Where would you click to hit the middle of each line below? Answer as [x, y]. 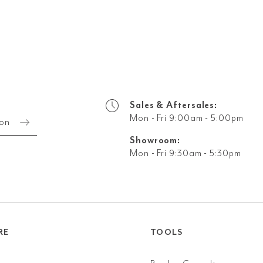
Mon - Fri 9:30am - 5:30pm [186, 153]
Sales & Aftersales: [174, 105]
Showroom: [155, 140]
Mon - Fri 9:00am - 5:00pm [187, 118]
